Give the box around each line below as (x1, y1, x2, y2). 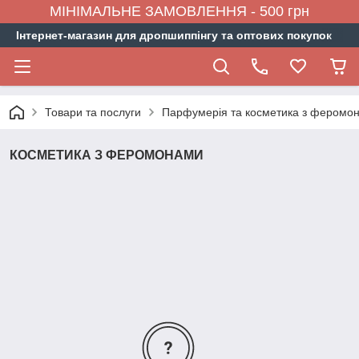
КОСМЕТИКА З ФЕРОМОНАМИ (10, 148, 204, 162)
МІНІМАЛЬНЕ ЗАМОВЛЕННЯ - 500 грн (50, 3, 309, 19)
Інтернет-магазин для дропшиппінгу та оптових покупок (16, 29, 332, 42)
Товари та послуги (45, 106, 141, 119)
